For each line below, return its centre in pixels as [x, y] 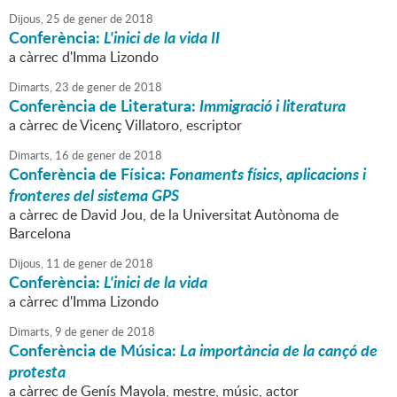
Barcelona [40, 234]
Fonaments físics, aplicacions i [268, 174]
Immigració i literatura [272, 106]
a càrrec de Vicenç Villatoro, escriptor [125, 125]
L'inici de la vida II [162, 38]
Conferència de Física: [89, 174]
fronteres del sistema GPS [94, 195]
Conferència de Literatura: [104, 106]
